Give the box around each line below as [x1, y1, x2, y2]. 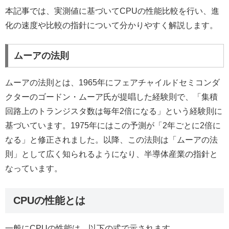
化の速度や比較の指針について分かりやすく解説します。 [5, 21, 218, 30]
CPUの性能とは [13, 194, 85, 206]
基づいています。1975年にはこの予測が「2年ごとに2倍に [5, 121, 221, 130]
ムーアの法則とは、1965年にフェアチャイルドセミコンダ [5, 78, 220, 87]
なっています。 [5, 164, 62, 173]
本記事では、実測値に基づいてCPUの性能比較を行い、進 [5, 7, 219, 16]
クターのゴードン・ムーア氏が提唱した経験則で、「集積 [5, 92, 218, 101]
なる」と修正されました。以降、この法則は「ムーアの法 [5, 135, 218, 144]
